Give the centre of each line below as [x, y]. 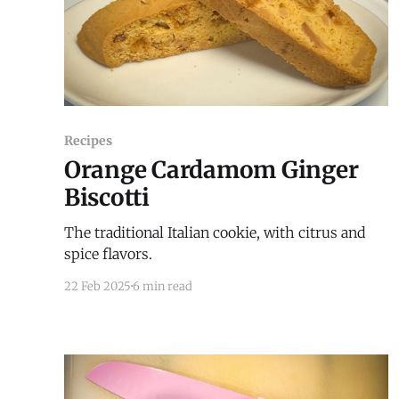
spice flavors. [108, 253]
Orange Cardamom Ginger [212, 169]
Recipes [88, 140]
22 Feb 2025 [98, 286]
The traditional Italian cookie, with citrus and [215, 232]
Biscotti [107, 197]
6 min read [163, 286]
